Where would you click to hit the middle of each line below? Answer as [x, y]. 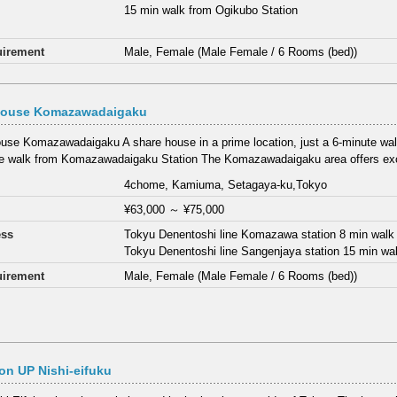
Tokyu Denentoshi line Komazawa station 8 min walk [260, 235]
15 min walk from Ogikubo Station [211, 10]
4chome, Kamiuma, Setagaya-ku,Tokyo [226, 185]
